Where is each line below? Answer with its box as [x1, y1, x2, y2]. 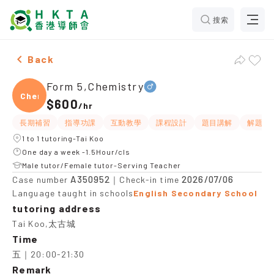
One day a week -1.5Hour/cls [22, 147, 130, 156]
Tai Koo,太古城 [12, 218, 76, 229]
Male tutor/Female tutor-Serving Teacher [22, 161, 182, 169]
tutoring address [12, 202, 102, 214]
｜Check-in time [110, 174, 182, 185]
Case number [12, 174, 71, 185]
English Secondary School [133, 188, 257, 198]
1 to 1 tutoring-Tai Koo [22, 134, 105, 143]
